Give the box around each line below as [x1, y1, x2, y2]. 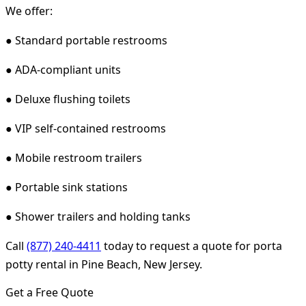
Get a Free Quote [5, 284, 94, 300]
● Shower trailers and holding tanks [5, 208, 191, 224]
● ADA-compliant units [5, 61, 121, 77]
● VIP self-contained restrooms [5, 120, 166, 136]
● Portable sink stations [5, 179, 128, 195]
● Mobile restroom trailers [5, 150, 142, 165]
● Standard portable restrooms [5, 32, 167, 48]
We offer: [5, 3, 53, 18]
